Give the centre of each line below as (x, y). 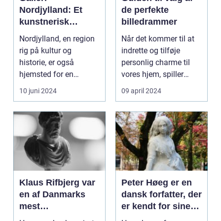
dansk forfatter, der (162, 194)
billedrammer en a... (156, 86)
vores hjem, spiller (152, 74)
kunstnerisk (44, 22)
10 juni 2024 (38, 91)
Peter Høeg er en (157, 183)
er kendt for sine (156, 206)
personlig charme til (156, 62)
